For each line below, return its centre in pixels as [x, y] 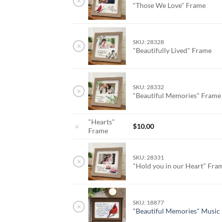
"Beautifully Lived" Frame [173, 51]
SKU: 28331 [149, 158]
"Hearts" [102, 122]
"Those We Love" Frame [170, 5]
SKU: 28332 [149, 87]
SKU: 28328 [149, 42]
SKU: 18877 [149, 203]
